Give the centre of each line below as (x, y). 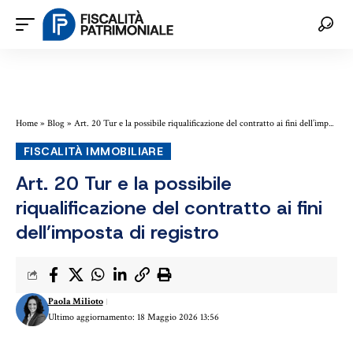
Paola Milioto (75, 302)
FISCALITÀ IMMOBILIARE (93, 152)
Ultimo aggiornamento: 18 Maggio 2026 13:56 (133, 318)
